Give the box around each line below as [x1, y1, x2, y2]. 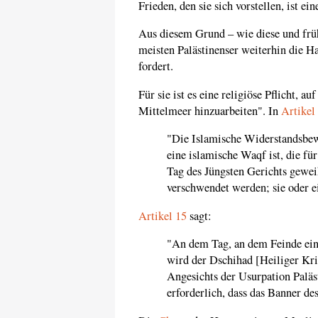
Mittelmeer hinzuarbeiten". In [138, 102, 281, 119]
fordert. [138, 58, 173, 75]
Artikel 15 [138, 207, 187, 224]
